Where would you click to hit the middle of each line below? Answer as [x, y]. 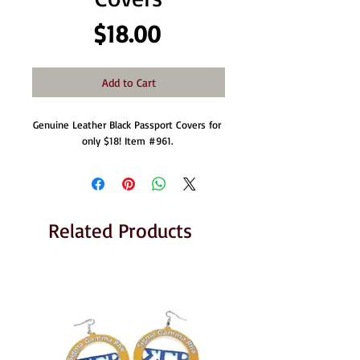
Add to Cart [129, 82]
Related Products [120, 230]
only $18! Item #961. [129, 141]
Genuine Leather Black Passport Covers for [127, 125]
